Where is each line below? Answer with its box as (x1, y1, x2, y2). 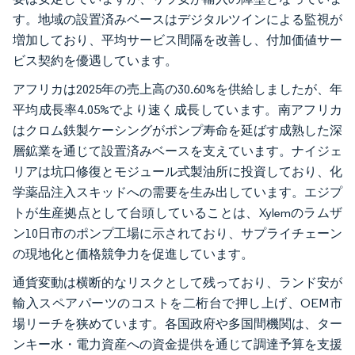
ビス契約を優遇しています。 (13, 52, 177, 68)
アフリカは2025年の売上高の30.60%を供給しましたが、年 (13, 81, 342, 97)
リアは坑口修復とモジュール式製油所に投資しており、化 (13, 163, 342, 179)
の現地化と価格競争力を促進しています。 (13, 246, 254, 261)
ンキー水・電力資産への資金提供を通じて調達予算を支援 (13, 336, 342, 352)
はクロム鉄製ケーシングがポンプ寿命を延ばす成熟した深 (13, 122, 342, 138)
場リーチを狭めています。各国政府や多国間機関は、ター (13, 315, 342, 331)
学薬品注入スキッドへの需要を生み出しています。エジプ (13, 184, 342, 200)
